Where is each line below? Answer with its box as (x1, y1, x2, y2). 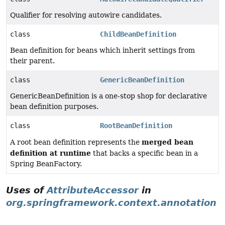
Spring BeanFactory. (10, 160, 82, 168)
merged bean (142, 138, 193, 146)
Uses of (6, 185, 47, 195)
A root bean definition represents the (10, 138, 142, 146)
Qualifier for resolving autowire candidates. (10, 11, 162, 19)
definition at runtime (10, 149, 91, 157)
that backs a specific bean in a (91, 149, 198, 157)
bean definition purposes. (10, 102, 98, 110)
